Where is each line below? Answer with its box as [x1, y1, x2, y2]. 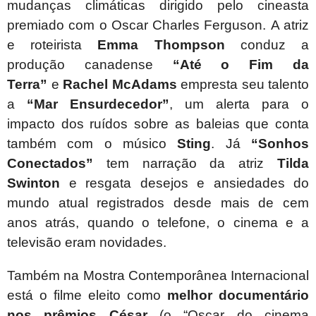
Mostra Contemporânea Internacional [83, 268, 309, 284]
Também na [7, 268, 83, 284]
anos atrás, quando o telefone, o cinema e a [7, 215, 309, 231]
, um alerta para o [169, 97, 309, 112]
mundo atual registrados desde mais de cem [7, 195, 309, 211]
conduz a [224, 37, 310, 53]
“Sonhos [251, 136, 310, 152]
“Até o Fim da [172, 57, 310, 73]
